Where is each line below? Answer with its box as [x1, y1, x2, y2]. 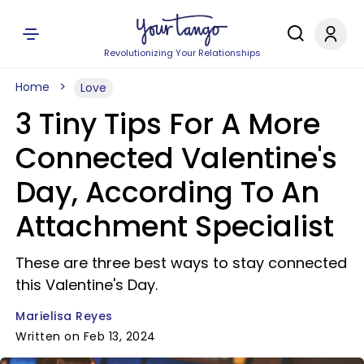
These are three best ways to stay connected [15, 253, 347, 273]
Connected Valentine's [15, 138, 337, 178]
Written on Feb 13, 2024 [15, 328, 156, 344]
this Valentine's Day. [15, 275, 158, 295]
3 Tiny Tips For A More [15, 104, 320, 144]
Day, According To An [15, 172, 319, 212]
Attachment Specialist [15, 206, 334, 246]
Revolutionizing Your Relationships [103, 46, 261, 59]
